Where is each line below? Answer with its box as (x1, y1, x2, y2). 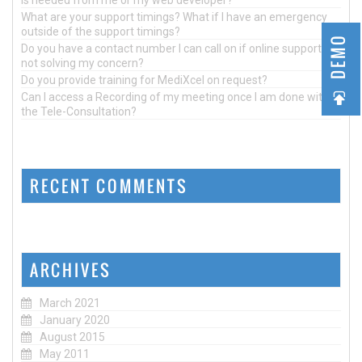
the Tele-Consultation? (21, 104, 137, 118)
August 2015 (40, 330, 105, 343)
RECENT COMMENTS (30, 173, 188, 198)
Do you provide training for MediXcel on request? (21, 73, 267, 86)
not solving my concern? (21, 56, 144, 69)
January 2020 (40, 313, 110, 326)
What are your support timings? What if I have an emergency (21, 10, 327, 23)
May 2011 (40, 347, 90, 360)
